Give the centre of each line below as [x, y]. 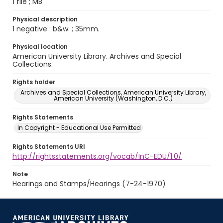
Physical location [40, 47]
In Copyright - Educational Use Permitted [79, 128]
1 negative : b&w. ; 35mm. [56, 29]
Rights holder [34, 82]
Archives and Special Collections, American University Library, [113, 92]
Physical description [45, 19]
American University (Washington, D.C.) [113, 98]
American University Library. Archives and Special [97, 56]
